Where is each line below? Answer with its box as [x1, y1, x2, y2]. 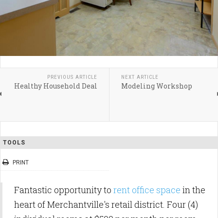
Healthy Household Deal [14, 81, 97, 91]
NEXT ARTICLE [121, 74, 159, 80]
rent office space [113, 184, 182, 196]
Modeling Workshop [121, 81, 192, 91]
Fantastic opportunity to [14, 184, 113, 196]
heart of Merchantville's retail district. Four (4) [14, 199, 198, 210]
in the [182, 184, 205, 196]
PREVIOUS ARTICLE [47, 74, 97, 80]
